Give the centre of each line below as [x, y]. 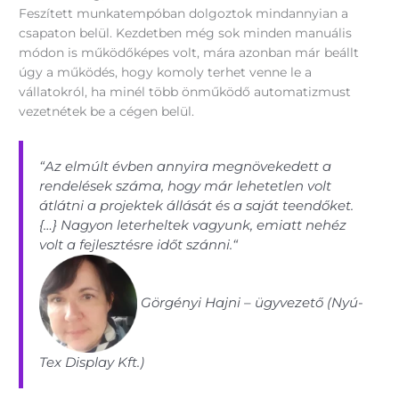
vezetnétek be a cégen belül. [107, 111]
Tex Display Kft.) [92, 362]
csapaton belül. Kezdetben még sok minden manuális [186, 33]
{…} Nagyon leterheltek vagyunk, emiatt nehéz [193, 224]
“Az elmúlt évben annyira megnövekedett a [186, 166]
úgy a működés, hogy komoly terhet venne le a [166, 72]
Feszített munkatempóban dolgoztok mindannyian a [184, 13]
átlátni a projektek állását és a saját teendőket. [197, 205]
